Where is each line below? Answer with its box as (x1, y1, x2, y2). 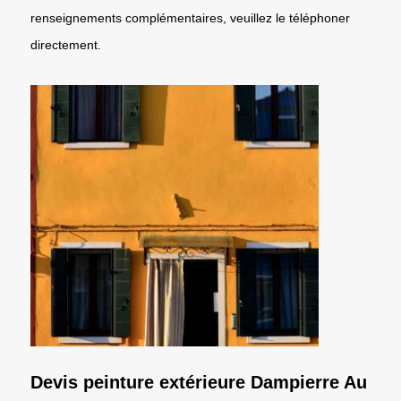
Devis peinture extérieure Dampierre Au (30, 371, 367, 392)
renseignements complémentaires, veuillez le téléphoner (30, 10, 350, 25)
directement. (30, 37, 101, 52)
